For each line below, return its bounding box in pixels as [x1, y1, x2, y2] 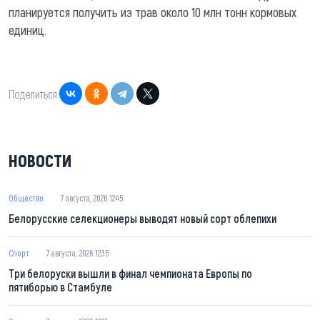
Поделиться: [9, 86, 59, 101]
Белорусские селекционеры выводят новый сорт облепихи [9, 211, 276, 226]
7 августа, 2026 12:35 [46, 248, 109, 259]
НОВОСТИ [9, 150, 72, 171]
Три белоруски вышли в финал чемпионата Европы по [9, 266, 252, 281]
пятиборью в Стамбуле [9, 280, 112, 294]
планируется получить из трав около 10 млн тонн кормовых [9, 4, 296, 21]
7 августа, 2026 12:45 [61, 193, 123, 204]
